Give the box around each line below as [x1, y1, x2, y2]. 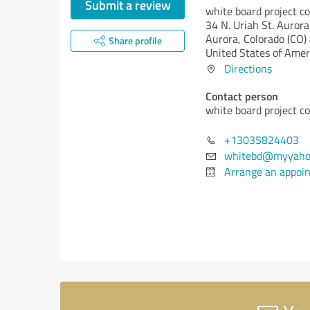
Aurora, [206, 31, 244, 46]
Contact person [206, 88, 278, 104]
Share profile [108, 34, 162, 47]
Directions [224, 61, 272, 76]
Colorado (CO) [244, 31, 307, 46]
